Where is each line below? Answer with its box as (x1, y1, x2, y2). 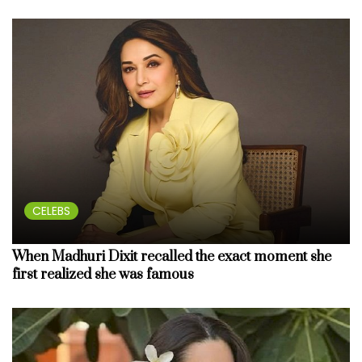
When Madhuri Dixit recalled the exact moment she (12, 247, 331, 266)
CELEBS (32, 202, 70, 219)
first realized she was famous (12, 265, 194, 284)
